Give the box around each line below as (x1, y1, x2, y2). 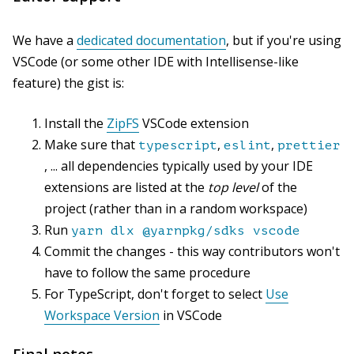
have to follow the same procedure (44, 264, 250, 282)
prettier (277, 138, 341, 153)
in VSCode (160, 307, 222, 325)
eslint (224, 138, 271, 153)
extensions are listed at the (44, 179, 208, 197)
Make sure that (44, 136, 138, 154)
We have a (13, 32, 77, 50)
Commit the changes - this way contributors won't (44, 243, 340, 261)
